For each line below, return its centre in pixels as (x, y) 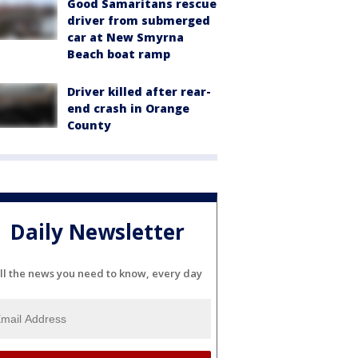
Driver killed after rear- (139, 91)
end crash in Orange (128, 108)
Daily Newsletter (97, 232)
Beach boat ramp (119, 54)
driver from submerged (139, 20)
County (89, 125)
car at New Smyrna (125, 37)
